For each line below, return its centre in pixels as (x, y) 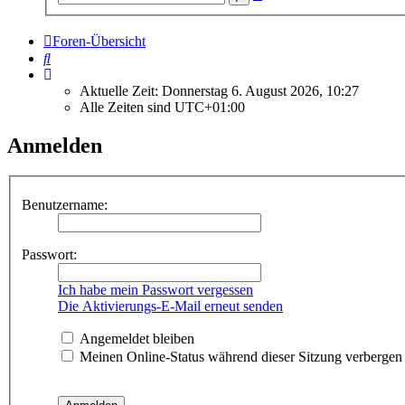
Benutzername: (65, 205)
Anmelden (55, 145)
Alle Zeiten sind (127, 107)
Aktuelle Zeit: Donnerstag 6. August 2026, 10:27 (219, 90)
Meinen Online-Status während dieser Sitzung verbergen (239, 357)
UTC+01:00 (210, 107)
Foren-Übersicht (99, 41)
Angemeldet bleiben (135, 339)
